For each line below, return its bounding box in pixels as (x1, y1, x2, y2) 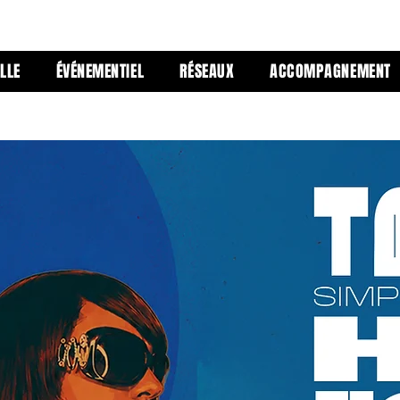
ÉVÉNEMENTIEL (55, 60, 145, 83)
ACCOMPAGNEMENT (270, 60, 391, 83)
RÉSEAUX (179, 60, 235, 83)
